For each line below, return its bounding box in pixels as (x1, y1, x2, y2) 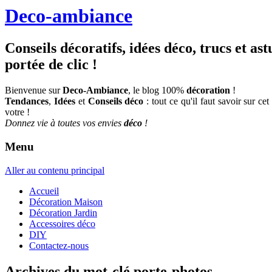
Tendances (5, 96, 49, 107)
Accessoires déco (29, 218, 95, 229)
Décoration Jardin (29, 207, 97, 218)
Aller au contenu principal (5, 165, 104, 175)
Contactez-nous (29, 240, 89, 251)
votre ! (5, 107, 30, 118)
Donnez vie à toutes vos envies (5, 118, 124, 129)
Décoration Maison (29, 196, 103, 207)
